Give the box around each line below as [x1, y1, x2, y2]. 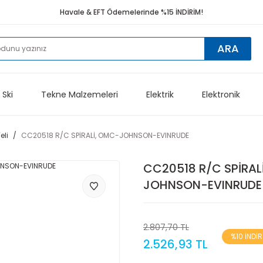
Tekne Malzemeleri [41, 88, 118, 100]
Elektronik [201, 88, 240, 100]
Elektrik [146, 88, 174, 100]
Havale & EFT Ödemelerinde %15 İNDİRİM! [60, 6, 203, 17]
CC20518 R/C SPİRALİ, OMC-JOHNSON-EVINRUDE [21, 130, 189, 140]
